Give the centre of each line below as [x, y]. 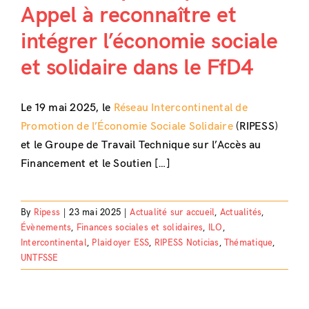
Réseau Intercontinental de [180, 108]
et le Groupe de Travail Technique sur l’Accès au [141, 145]
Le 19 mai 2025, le [67, 108]
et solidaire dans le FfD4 [137, 68]
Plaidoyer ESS [121, 242]
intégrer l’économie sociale [149, 41]
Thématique [249, 242]
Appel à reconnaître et [128, 15]
